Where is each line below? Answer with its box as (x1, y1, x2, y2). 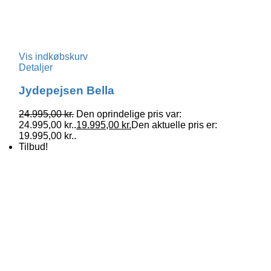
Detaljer (19, 62, 53, 73)
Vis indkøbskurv (19, 51, 88, 62)
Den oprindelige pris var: (76, 109, 182, 120)
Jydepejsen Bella (19, 84, 115, 97)
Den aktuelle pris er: (131, 120, 218, 131)
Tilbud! (19, 142, 48, 152)
